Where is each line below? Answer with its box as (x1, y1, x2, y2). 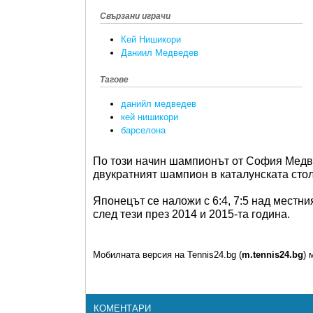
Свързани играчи (100, 11, 170, 22)
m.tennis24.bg (242, 249, 303, 260)
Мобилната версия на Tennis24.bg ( (93, 249, 242, 260)
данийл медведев (121, 98, 196, 109)
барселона (121, 124, 166, 136)
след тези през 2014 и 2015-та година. (93, 208, 293, 220)
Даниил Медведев (121, 48, 198, 59)
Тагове (100, 75, 129, 85)
